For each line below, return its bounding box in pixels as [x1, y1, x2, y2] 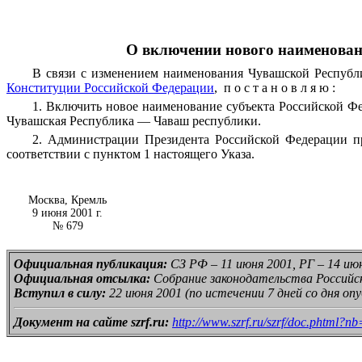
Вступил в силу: [14, 286, 106, 301]
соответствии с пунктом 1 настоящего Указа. [6, 147, 255, 162]
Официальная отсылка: [14, 271, 150, 286]
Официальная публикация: [14, 257, 167, 271]
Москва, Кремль [28, 194, 107, 207]
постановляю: [217, 81, 339, 95]
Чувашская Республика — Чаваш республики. [6, 114, 261, 128]
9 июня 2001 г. [32, 207, 103, 220]
